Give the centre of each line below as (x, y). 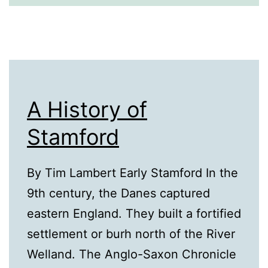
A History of (87, 110)
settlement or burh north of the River (131, 234)
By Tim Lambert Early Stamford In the (133, 173)
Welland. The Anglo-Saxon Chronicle (132, 255)
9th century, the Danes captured (118, 194)
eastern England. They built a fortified (134, 214)
